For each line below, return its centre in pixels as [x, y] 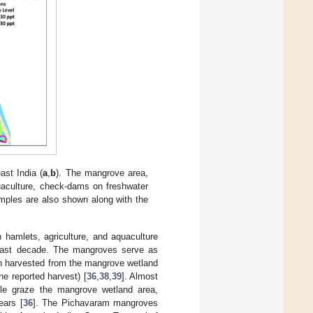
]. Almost [140, 277]
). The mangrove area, [102, 173]
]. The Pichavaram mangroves [95, 303]
